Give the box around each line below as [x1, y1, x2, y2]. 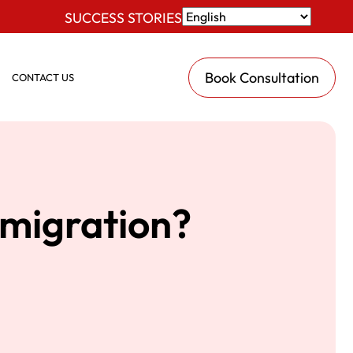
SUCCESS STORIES [65, 8, 182, 27]
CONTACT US [11, 70, 74, 84]
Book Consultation [205, 68, 319, 87]
